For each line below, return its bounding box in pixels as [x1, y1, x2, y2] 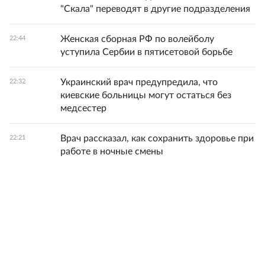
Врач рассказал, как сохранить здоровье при [60, 134, 254, 144]
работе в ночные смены [60, 147, 163, 157]
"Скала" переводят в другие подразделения [60, 4, 250, 14]
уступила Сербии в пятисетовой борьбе [60, 47, 232, 57]
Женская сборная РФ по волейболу [60, 34, 214, 44]
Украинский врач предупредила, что [60, 77, 218, 88]
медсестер [60, 104, 106, 114]
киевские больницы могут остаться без [60, 91, 231, 101]
